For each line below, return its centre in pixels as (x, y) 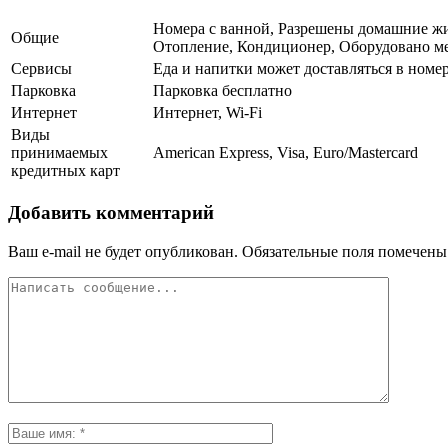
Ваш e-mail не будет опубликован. (123, 251)
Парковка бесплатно (222, 91)
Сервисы (41, 69)
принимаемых (59, 153)
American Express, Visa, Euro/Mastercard (285, 153)
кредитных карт (65, 171)
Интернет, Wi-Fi (207, 113)
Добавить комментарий (111, 212)
